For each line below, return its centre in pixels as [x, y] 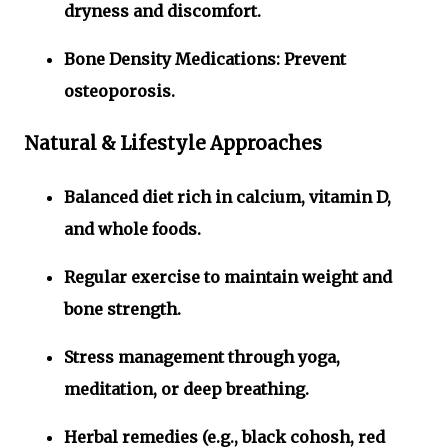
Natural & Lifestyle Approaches [173, 144]
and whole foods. [132, 229]
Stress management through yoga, [202, 357]
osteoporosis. [119, 90]
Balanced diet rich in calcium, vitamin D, [227, 197]
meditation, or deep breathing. [186, 389]
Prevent [313, 58]
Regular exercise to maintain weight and [228, 277]
